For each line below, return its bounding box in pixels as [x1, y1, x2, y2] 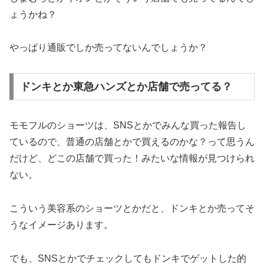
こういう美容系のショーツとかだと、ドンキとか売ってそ [9, 203, 255, 213]
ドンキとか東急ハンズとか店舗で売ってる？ [19, 81, 232, 93]
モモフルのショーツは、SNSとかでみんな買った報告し [9, 120, 246, 130]
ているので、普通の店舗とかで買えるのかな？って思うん [9, 136, 255, 147]
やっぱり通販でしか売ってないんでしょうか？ [9, 42, 207, 53]
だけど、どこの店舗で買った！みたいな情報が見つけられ [9, 153, 255, 163]
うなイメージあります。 [9, 219, 113, 230]
